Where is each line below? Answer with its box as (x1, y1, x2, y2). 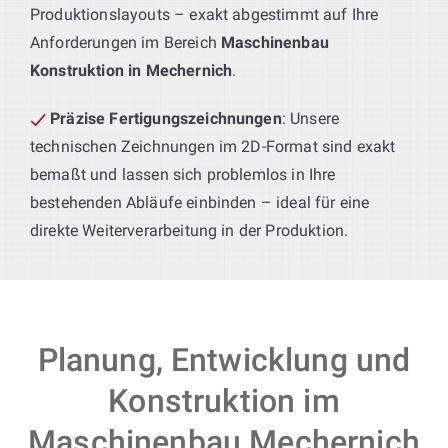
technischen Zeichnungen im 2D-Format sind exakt (30, 136, 396, 156)
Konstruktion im (108, 381, 340, 420)
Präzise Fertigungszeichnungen (50, 108, 282, 128)
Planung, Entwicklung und (37, 340, 411, 379)
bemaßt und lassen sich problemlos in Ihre (30, 164, 336, 184)
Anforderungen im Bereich (30, 32, 222, 52)
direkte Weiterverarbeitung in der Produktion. (30, 220, 349, 240)
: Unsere (281, 108, 340, 128)
